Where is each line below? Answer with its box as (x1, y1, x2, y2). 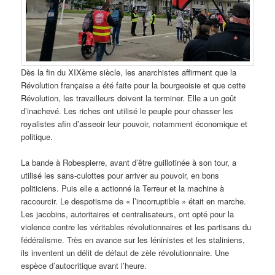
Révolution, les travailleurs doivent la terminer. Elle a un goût (21, 92, 237, 104)
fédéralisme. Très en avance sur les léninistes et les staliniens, (21, 234, 246, 246)
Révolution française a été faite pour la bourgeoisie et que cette (21, 79, 246, 91)
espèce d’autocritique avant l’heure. (21, 260, 147, 272)
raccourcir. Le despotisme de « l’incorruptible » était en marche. (21, 195, 247, 207)
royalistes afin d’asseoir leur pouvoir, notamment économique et (21, 118, 248, 130)
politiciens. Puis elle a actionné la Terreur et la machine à (21, 182, 225, 195)
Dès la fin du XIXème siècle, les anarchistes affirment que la (21, 66, 237, 79)
